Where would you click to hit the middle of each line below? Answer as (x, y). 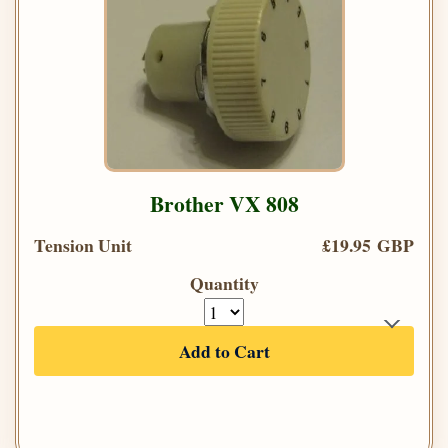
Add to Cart (224, 351)
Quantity (224, 283)
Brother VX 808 (224, 204)
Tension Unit (83, 245)
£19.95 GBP (368, 245)
